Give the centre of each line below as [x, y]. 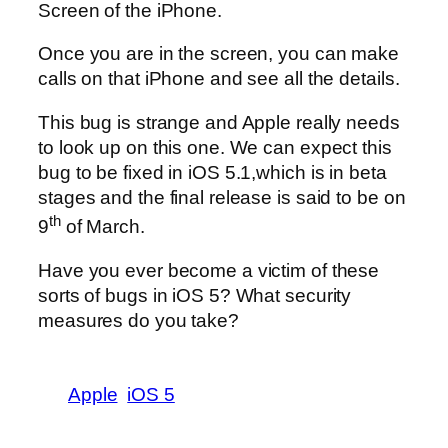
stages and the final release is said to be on [222, 197]
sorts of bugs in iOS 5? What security [195, 295]
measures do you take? [138, 320]
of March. [102, 227]
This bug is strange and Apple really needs [219, 122]
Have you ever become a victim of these [209, 270]
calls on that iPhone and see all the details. [219, 79]
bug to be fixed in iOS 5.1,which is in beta [212, 172]
